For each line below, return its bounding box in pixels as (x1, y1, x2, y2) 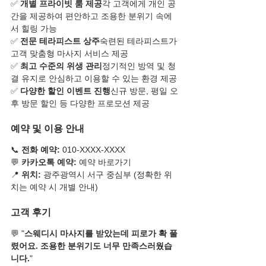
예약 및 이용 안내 (11, 123, 84, 134)
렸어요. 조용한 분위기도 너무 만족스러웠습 (11, 240, 172, 251)
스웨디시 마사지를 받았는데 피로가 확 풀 (24, 228, 178, 238)
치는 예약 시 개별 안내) (11, 182, 98, 192)
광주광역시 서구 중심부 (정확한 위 (41, 169, 172, 179)
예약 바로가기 (77, 157, 131, 167)
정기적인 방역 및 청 (102, 61, 176, 71)
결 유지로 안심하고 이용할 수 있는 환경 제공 (11, 73, 177, 83)
